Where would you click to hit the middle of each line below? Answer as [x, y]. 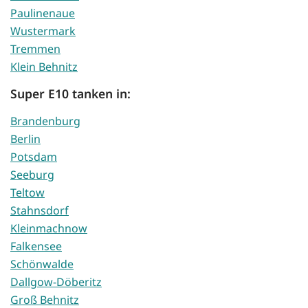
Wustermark [43, 31]
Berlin [25, 139]
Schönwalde [42, 264]
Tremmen [35, 49]
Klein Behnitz [44, 67]
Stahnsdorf [40, 211]
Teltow [27, 193]
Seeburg [32, 175]
